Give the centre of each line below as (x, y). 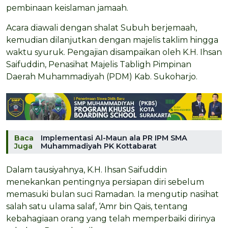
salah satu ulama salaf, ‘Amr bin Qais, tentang (97, 206)
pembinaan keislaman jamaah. (67, 8)
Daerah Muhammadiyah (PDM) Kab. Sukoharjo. (102, 77)
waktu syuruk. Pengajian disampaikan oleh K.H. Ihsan (114, 52)
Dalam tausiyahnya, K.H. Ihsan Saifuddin (87, 169)
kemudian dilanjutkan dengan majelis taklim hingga (112, 40)
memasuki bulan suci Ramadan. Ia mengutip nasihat (112, 194)
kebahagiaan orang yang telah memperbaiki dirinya (111, 218)
